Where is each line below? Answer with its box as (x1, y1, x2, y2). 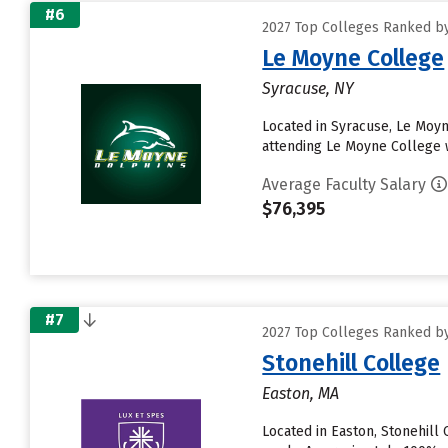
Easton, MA (262, 384, 340, 403)
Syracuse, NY (262, 79, 355, 98)
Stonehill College (262, 349, 441, 377)
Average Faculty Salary (262, 175, 427, 194)
